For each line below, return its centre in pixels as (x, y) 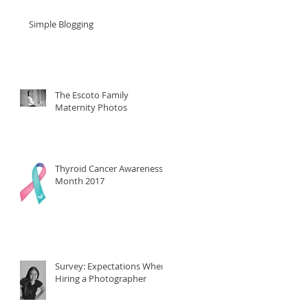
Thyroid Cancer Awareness (109, 168)
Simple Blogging (61, 24)
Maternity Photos (91, 107)
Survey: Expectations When (71, 266)
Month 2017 (80, 180)
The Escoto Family (92, 95)
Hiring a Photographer (101, 278)
